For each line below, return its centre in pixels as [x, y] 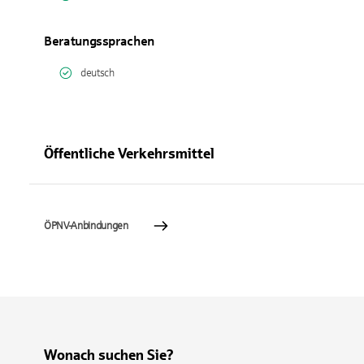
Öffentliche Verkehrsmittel [129, 154]
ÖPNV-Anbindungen [86, 226]
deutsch [97, 73]
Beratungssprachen [100, 41]
